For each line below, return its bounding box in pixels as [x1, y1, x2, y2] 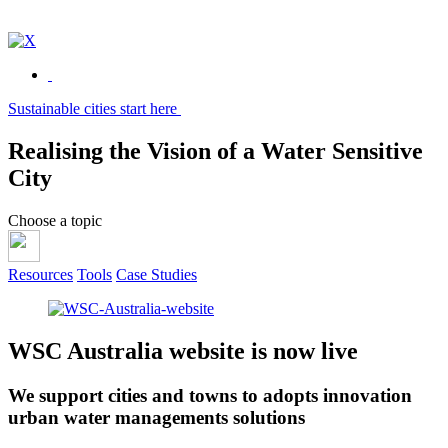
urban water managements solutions [8, 406, 305, 428]
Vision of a [141, 138, 261, 165]
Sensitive [332, 138, 423, 165]
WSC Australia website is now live [8, 337, 358, 364]
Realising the [8, 138, 141, 165]
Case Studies [116, 265, 197, 283]
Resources [8, 265, 73, 283]
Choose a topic [8, 211, 102, 229]
